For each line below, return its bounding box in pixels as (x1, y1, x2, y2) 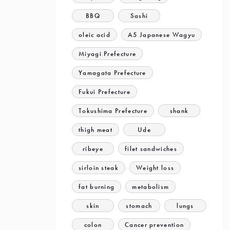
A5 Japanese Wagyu (128, 30, 196, 39)
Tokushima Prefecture (79, 106, 147, 115)
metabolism (132, 182, 169, 191)
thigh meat (79, 125, 112, 134)
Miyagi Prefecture (79, 49, 137, 58)
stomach (126, 201, 152, 210)
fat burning (79, 182, 115, 191)
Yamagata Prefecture (79, 68, 146, 77)
